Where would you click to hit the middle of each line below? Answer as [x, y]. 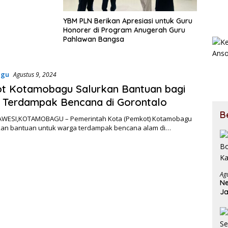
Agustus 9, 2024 [35, 75]
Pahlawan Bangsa [94, 39]
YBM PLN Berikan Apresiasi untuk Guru [128, 21]
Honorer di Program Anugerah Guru [124, 30]
